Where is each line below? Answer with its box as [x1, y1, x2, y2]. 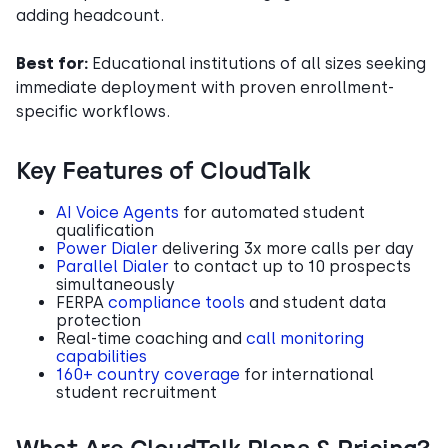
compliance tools [108, 292, 245, 312]
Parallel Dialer [56, 256, 169, 276]
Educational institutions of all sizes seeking [88, 53, 426, 73]
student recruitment [56, 382, 217, 402]
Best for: [16, 53, 88, 73]
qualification [56, 220, 154, 240]
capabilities [56, 346, 147, 366]
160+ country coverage [56, 364, 240, 384]
